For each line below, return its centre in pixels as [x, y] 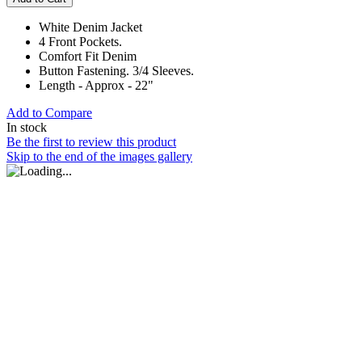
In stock [27, 128]
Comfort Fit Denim [88, 57]
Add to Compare [49, 113]
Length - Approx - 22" [96, 86]
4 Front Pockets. [80, 42]
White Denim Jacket [90, 27]
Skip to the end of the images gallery [99, 157]
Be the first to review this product [91, 142]
